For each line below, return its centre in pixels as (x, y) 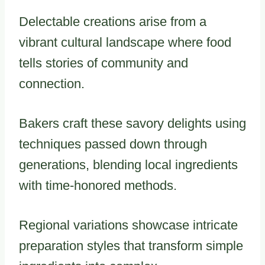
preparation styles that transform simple (131, 246)
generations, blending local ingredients (128, 165)
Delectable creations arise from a (113, 22)
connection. (52, 84)
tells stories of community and (104, 63)
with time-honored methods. (98, 185)
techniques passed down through (113, 144)
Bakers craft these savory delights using (132, 123)
